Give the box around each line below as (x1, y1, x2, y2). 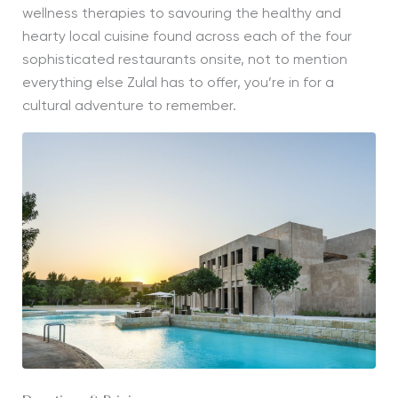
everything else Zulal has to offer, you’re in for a (21, 76, 334, 91)
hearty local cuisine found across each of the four (21, 30, 352, 44)
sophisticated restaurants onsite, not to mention (21, 53, 347, 68)
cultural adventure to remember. (21, 99, 236, 114)
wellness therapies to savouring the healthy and (21, 7, 341, 21)
